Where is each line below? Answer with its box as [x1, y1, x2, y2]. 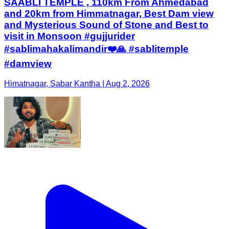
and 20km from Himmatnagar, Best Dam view [4, 8, 214, 19]
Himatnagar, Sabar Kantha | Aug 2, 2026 [4, 79, 150, 88]
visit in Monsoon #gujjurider [4, 31, 135, 42]
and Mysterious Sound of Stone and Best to [4, 19, 209, 31]
